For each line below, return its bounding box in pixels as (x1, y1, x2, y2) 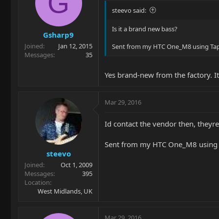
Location (24, 177, 50, 187)
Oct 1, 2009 (61, 160, 92, 169)
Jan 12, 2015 (58, 42, 92, 50)
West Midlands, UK (38, 186, 92, 196)
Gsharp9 (43, 30, 74, 40)
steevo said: (112, 5, 146, 15)
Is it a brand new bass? (112, 24, 177, 33)
